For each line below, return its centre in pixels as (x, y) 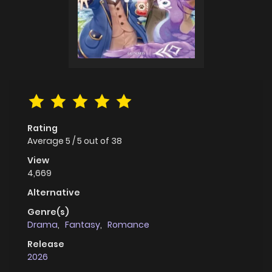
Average (46, 141)
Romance (128, 224)
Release (46, 244)
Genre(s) (48, 212)
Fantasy (83, 224)
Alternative (54, 192)
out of (97, 141)
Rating (42, 128)
